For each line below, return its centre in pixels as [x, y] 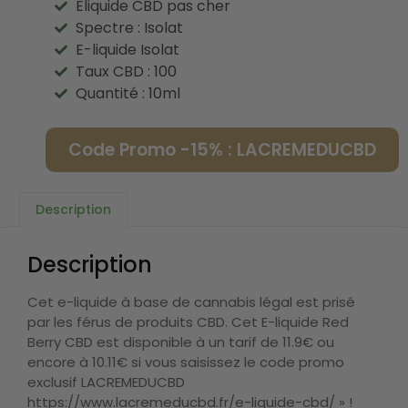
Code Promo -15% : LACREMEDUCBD [222, 149]
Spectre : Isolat [129, 27]
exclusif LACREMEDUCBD [106, 382]
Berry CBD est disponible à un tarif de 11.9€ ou [181, 342]
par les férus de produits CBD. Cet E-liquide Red [188, 322]
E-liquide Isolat [127, 49]
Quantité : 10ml [127, 93]
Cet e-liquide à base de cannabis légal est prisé [191, 302]
